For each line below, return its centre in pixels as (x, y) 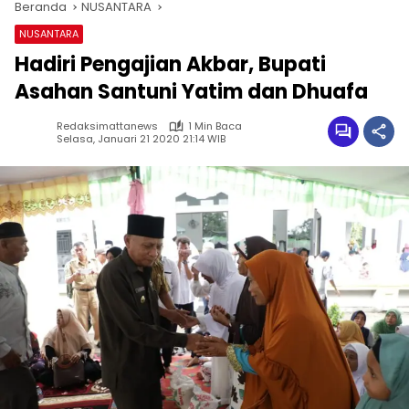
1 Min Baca (215, 126)
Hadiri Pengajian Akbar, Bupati (170, 65)
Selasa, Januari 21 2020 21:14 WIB (141, 138)
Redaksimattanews (107, 126)
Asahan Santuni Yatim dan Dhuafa (191, 92)
